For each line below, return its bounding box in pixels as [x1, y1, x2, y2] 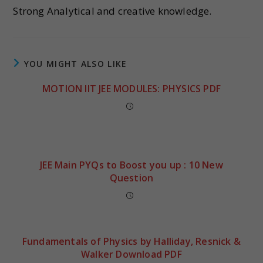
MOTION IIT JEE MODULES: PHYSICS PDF [42, 82, 221, 95]
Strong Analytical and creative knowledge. [13, 4, 212, 18]
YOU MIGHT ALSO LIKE [23, 58, 127, 69]
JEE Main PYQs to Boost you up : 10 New [40, 158, 223, 171]
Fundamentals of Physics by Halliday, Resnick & [22, 234, 241, 248]
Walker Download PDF [81, 247, 182, 261]
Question [109, 171, 154, 184]
